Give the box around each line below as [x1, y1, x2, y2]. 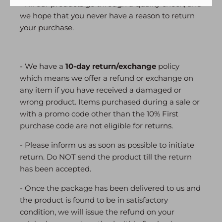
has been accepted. [20, 164, 91, 174]
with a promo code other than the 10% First [20, 109, 178, 119]
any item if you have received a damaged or [20, 85, 181, 95]
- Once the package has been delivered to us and [20, 183, 201, 193]
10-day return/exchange [65, 61, 156, 71]
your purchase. [20, 23, 76, 33]
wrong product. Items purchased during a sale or [20, 97, 200, 107]
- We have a [20, 61, 65, 71]
